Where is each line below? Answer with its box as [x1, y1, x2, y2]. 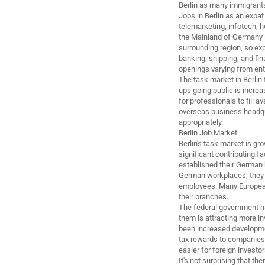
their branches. [179, 192, 228, 202]
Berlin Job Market [179, 128, 237, 138]
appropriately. [179, 118, 223, 127]
